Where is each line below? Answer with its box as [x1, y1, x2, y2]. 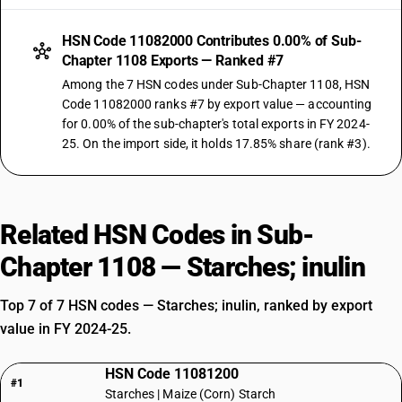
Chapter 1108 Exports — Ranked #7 [62, 52, 284, 69]
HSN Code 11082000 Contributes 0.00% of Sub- [62, 32, 362, 49]
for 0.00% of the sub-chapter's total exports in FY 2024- [62, 117, 370, 131]
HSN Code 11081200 [104, 365, 239, 382]
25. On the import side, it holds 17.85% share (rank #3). [62, 136, 371, 151]
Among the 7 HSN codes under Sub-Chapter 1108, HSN [62, 77, 371, 92]
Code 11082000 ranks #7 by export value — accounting [62, 97, 372, 111]
